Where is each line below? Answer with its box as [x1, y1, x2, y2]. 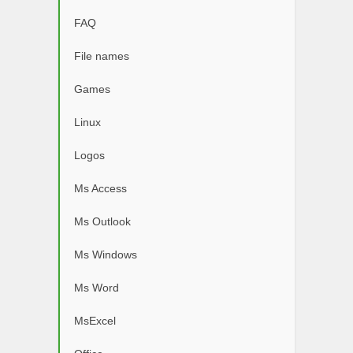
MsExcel [74, 314, 116, 327]
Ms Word [74, 281, 119, 294]
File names [74, 50, 129, 62]
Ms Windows [74, 248, 137, 261]
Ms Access [74, 182, 127, 195]
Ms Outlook [74, 215, 131, 228]
